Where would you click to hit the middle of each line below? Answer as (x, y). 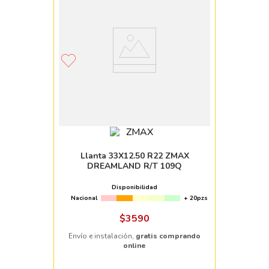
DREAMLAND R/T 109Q (134, 166)
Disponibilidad (134, 188)
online (134, 246)
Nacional (84, 198)
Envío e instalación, (102, 236)
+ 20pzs (196, 198)
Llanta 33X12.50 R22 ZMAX (134, 156)
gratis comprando (168, 236)
